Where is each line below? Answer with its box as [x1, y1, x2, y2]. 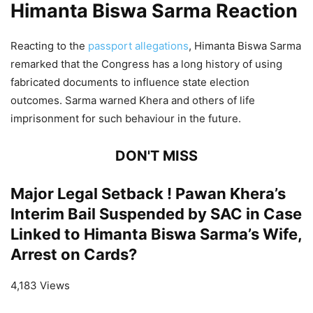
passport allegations [88, 38, 189, 52]
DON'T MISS [115, 147, 198, 164]
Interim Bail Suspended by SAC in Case [10, 204, 302, 223]
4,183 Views [10, 278, 70, 292]
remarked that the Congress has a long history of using [10, 57, 282, 71]
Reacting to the [10, 38, 88, 52]
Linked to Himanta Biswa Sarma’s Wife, [10, 224, 302, 243]
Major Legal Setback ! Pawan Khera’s [10, 184, 286, 203]
